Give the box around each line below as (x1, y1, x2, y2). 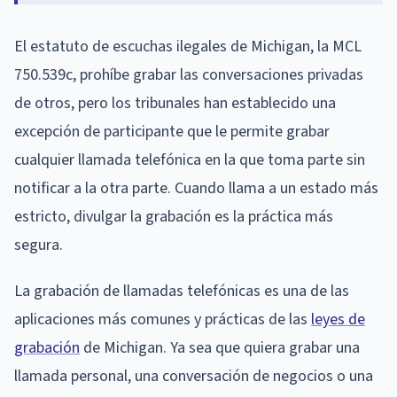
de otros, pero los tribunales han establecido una (14, 91, 336, 114)
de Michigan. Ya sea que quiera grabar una (80, 336, 360, 359)
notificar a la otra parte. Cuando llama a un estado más (14, 176, 378, 199)
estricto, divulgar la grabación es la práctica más (14, 205, 333, 228)
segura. (14, 233, 63, 256)
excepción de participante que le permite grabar (14, 120, 330, 143)
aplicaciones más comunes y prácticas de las (14, 307, 311, 331)
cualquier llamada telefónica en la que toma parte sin (14, 148, 365, 171)
